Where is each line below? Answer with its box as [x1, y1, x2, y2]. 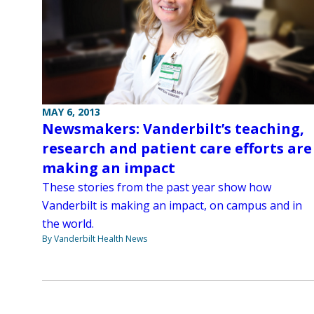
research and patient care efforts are [42, 138, 312, 158]
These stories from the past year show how [42, 179, 271, 195]
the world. [42, 215, 94, 231]
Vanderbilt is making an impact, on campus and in [42, 197, 302, 213]
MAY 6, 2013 [42, 104, 100, 118]
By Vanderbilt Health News [42, 232, 147, 245]
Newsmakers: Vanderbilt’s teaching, [42, 118, 304, 138]
